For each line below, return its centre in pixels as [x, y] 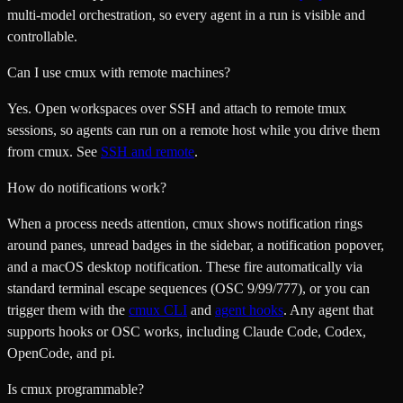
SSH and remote [148, 151]
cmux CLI [158, 309]
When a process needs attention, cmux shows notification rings [185, 223]
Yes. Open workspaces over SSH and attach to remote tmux [177, 108]
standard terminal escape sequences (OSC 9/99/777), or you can [188, 288]
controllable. [42, 36]
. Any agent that [328, 309]
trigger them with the [68, 309]
